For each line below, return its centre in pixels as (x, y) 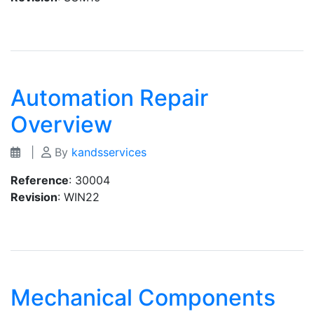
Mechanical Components (143, 298)
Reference (40, 180)
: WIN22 (78, 197)
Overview (61, 124)
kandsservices (109, 152)
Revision (34, 197)
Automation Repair (109, 98)
